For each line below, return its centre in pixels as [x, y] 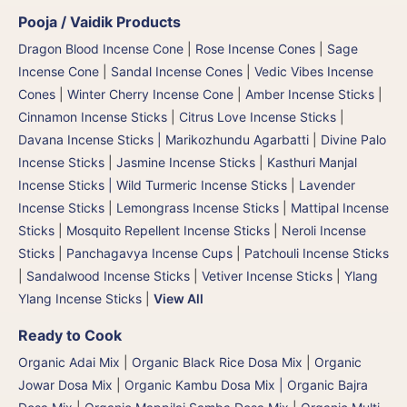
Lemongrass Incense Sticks [198, 207]
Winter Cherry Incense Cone [150, 94]
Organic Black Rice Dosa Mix [217, 362]
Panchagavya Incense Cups [149, 253]
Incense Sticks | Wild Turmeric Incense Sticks [153, 184]
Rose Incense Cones [255, 48]
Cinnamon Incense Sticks [93, 116]
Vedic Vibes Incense [314, 71]
